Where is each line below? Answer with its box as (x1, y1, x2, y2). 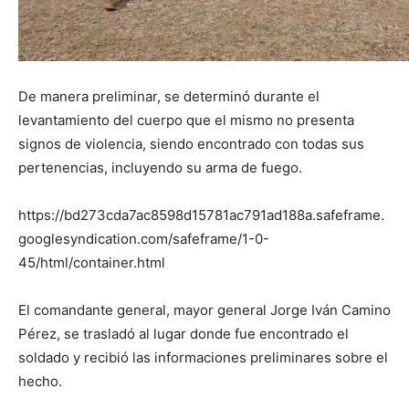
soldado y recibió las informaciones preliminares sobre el (18, 349, 388, 367)
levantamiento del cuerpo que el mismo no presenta (18, 111, 354, 130)
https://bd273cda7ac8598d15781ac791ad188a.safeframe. (18, 206, 384, 225)
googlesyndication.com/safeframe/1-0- (18, 230, 269, 248)
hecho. (18, 372, 62, 391)
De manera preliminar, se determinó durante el (18, 88, 320, 106)
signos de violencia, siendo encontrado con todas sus (18, 135, 364, 153)
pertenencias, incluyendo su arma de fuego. (18, 159, 302, 177)
